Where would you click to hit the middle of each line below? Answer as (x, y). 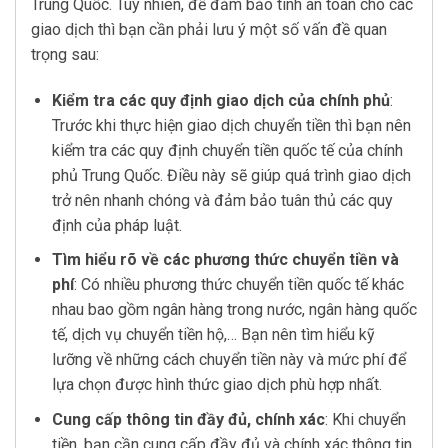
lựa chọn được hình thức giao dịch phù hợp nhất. (216, 385)
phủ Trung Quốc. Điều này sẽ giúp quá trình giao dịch (231, 175)
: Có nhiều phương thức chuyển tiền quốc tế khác (238, 285)
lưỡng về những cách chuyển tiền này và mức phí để (228, 360)
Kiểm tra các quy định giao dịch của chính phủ (220, 100)
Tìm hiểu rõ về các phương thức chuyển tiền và (225, 260)
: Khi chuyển (365, 419)
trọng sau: (65, 54)
